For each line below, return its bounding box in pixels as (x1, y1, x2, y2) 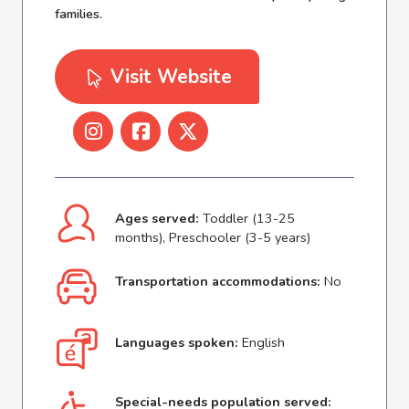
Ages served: (115, 208, 200, 227)
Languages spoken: (115, 333, 239, 352)
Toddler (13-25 (203, 208, 296, 227)
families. (55, 5, 103, 24)
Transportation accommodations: (115, 272, 321, 290)
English (242, 333, 286, 352)
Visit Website (104, 63, 232, 89)
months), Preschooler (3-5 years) (115, 227, 311, 246)
